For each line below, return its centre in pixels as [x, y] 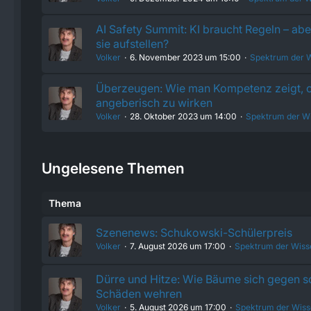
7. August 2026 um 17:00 [178, 246]
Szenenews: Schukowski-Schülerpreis [194, 233]
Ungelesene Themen [113, 168]
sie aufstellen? [132, 44]
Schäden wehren [139, 294]
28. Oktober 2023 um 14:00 [183, 116]
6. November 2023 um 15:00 [185, 57]
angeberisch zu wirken [154, 103]
